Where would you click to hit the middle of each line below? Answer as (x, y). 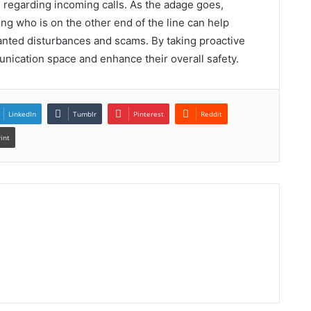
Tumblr (85, 114)
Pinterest (149, 114)
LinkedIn (22, 114)
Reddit (211, 114)
